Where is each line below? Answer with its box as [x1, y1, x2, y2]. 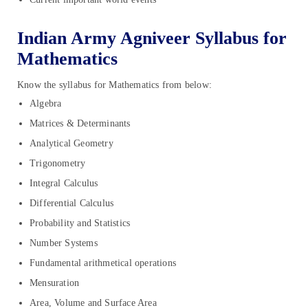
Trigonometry [30, 158, 86, 168]
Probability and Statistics [30, 218, 131, 228]
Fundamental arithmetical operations [30, 258, 176, 268]
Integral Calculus [30, 178, 98, 188]
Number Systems [30, 238, 98, 248]
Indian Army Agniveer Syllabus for [17, 27, 287, 48]
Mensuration [30, 278, 80, 288]
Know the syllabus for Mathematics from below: [17, 79, 212, 90]
